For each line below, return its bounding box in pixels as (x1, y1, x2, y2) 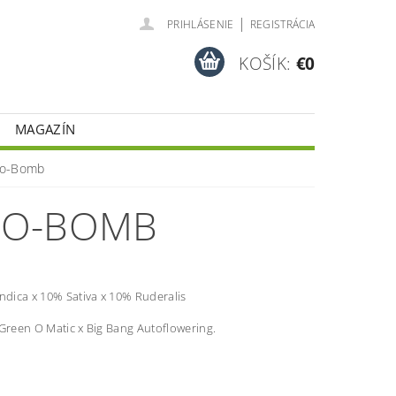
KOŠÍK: (239, 51, 292, 75)
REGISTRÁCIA (249, 17, 316, 32)
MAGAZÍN (15, 120, 76, 138)
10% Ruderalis (109, 288, 187, 304)
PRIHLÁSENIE (167, 17, 234, 32)
